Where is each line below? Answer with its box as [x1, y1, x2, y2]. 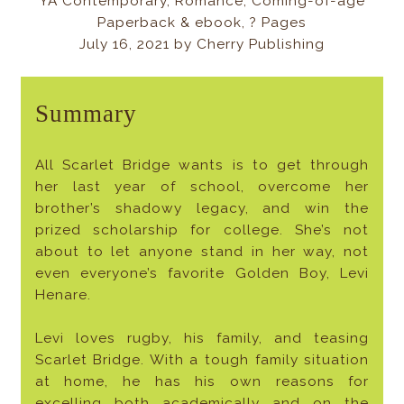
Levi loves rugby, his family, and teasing [34, 330, 370, 347]
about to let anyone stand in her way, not [34, 243, 370, 261]
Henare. [34, 287, 91, 304]
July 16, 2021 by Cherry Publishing [78, 36, 325, 53]
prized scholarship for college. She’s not [34, 222, 370, 239]
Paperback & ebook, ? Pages [96, 14, 307, 32]
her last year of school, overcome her [34, 179, 370, 196]
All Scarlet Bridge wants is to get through [34, 157, 370, 174]
